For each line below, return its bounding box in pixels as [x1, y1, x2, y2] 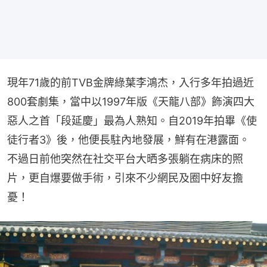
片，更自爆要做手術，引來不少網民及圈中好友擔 [7, 171, 243, 184]
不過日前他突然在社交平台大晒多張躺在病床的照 [7, 152, 243, 165]
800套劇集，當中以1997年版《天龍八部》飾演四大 [7, 95, 254, 108]
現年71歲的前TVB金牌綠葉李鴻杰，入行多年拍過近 [7, 76, 254, 89]
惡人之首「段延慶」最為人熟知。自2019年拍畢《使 [7, 114, 257, 127]
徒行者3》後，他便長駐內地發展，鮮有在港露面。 [7, 133, 250, 146]
